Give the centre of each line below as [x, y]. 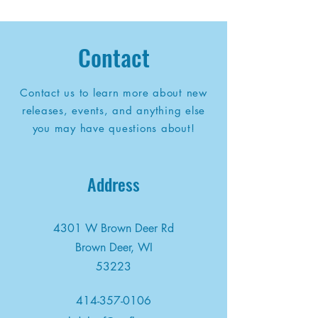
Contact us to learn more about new [114, 93]
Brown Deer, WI [114, 247]
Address [113, 184]
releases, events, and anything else [114, 110]
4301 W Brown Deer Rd [114, 228]
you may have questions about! [114, 128]
